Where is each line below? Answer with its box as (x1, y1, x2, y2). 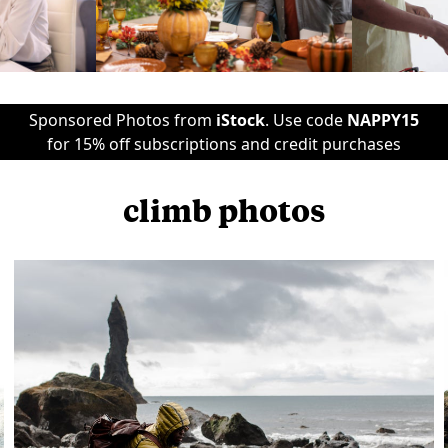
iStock (216, 109, 265, 131)
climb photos (123, 190, 325, 229)
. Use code (265, 109, 347, 131)
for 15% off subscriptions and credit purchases (47, 133, 401, 155)
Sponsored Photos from (29, 109, 216, 131)
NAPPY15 (347, 109, 419, 131)
